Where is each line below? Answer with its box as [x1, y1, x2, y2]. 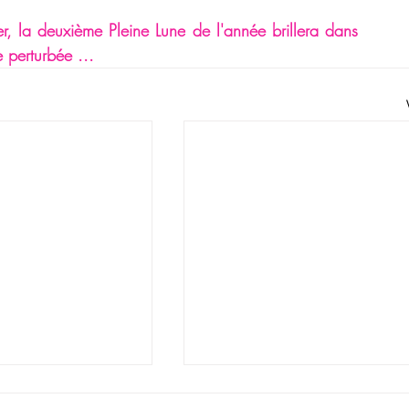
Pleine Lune [109, 18, 186, 41]
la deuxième [18, 18, 110, 41]
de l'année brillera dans [185, 18, 359, 41]
